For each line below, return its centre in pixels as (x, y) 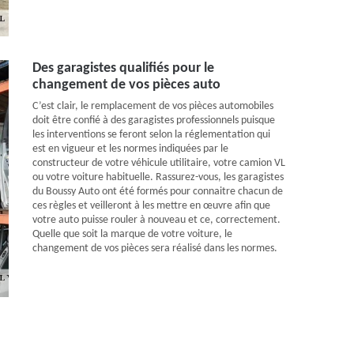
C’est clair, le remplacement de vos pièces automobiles (153, 106)
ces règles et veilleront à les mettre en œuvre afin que (151, 206)
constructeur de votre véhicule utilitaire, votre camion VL (159, 163)
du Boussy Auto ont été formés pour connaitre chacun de (158, 192)
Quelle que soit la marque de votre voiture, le (132, 234)
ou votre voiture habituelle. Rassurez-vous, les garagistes (158, 177)
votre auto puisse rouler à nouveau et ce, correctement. (156, 220)
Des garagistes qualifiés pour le (123, 68)
